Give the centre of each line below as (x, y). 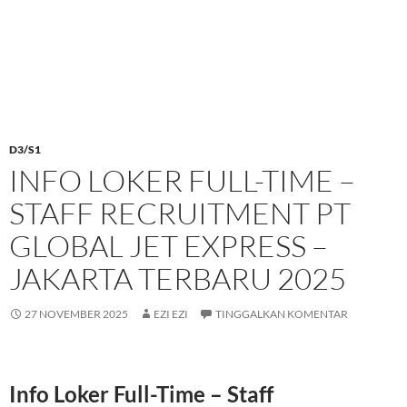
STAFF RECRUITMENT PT (180, 213)
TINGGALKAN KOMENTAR (282, 314)
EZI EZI (171, 314)
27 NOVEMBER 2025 (76, 314)
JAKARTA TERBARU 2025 (178, 279)
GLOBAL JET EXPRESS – (169, 246)
